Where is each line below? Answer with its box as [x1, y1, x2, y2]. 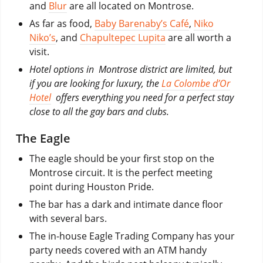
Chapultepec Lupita [79, 31, 166, 44]
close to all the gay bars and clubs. [29, 104, 169, 118]
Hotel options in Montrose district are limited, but [29, 62, 232, 76]
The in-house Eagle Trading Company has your [29, 229, 235, 242]
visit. [29, 45, 49, 58]
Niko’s [29, 31, 56, 44]
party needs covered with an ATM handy [29, 243, 207, 257]
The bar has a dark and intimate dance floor [29, 197, 223, 211]
